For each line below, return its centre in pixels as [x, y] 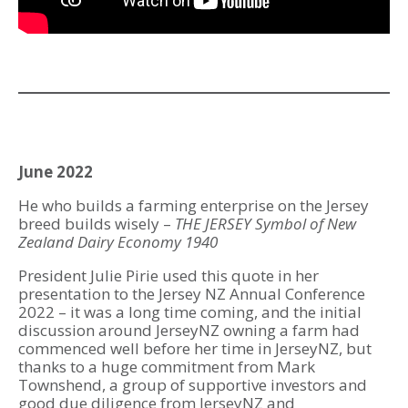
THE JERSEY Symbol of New [265, 224]
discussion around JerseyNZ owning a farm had [189, 331]
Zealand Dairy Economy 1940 [118, 242]
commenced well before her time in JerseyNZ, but [195, 349]
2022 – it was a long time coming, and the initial [190, 312]
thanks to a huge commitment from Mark [167, 367]
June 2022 [56, 172]
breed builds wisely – [97, 224]
